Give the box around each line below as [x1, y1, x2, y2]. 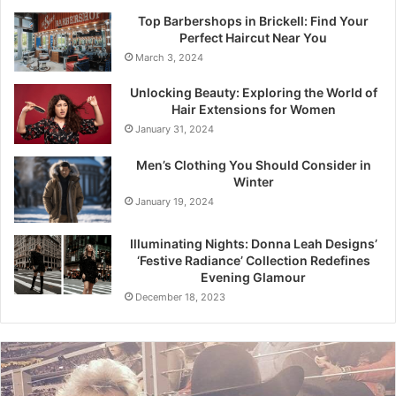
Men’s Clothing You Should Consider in [135, 156, 371, 172]
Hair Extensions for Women [171, 102, 336, 118]
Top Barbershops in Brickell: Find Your [138, 13, 369, 29]
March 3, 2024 [135, 51, 203, 65]
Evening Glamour [201, 269, 306, 285]
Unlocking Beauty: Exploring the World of [129, 85, 377, 101]
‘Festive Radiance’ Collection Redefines [136, 252, 370, 268]
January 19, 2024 [135, 194, 214, 208]
